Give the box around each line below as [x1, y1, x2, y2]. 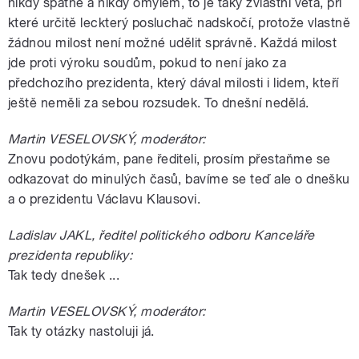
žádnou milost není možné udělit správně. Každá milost [8, 34, 337, 50]
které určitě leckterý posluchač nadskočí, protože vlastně [8, 14, 351, 30]
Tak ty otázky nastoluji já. [8, 323, 155, 339]
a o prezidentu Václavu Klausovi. [8, 191, 201, 207]
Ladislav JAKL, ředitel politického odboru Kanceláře [8, 227, 315, 243]
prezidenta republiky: [8, 247, 133, 263]
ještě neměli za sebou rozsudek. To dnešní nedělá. [8, 95, 309, 111]
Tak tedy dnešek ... [8, 267, 120, 283]
